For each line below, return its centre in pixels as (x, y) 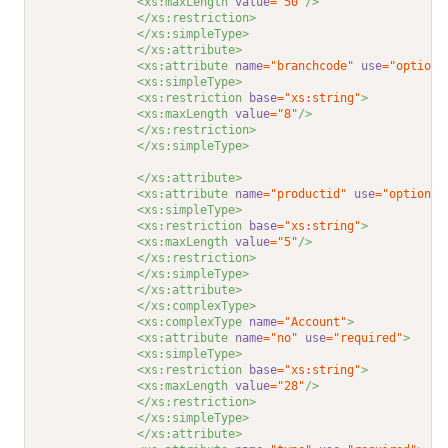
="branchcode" (309, 66)
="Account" (312, 322)
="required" (365, 338)
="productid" (305, 194)
